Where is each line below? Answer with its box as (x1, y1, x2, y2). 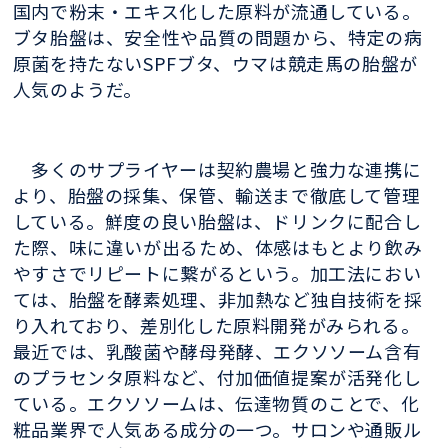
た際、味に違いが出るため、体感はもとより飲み (12, 234, 423, 261)
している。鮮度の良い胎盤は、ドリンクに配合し (12, 208, 422, 235)
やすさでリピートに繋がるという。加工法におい (12, 260, 422, 287)
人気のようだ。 (12, 75, 143, 102)
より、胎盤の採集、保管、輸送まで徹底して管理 (12, 182, 421, 209)
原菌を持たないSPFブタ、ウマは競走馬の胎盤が (12, 49, 418, 76)
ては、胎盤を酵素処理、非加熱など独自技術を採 (12, 286, 423, 313)
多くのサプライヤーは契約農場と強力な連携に (12, 156, 422, 183)
